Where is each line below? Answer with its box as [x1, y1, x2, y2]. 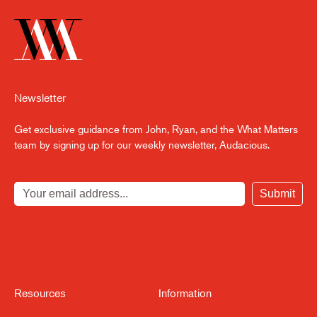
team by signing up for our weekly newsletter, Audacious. [14, 137, 270, 151]
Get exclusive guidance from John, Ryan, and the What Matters [14, 122, 298, 135]
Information [158, 286, 212, 300]
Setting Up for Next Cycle [44, 8, 147, 18]
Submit [260, 188, 295, 200]
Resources [14, 286, 66, 300]
